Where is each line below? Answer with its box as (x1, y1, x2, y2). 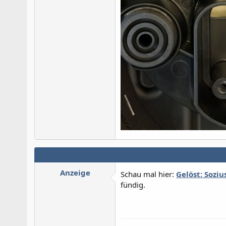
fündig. (121, 179, 145, 190)
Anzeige (60, 167, 90, 178)
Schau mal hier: (121, 168, 176, 179)
